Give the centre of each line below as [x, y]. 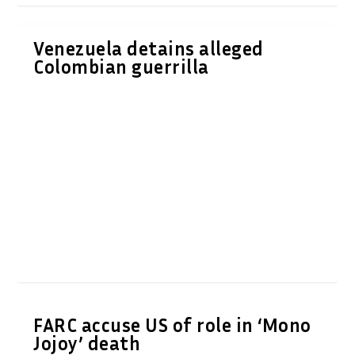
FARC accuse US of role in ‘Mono [172, 324]
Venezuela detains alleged [149, 48]
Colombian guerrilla [121, 66]
